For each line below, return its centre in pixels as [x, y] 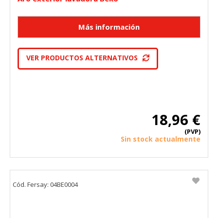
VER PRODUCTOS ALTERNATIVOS [82, 57]
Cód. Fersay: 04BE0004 [45, 184]
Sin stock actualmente [161, 139]
